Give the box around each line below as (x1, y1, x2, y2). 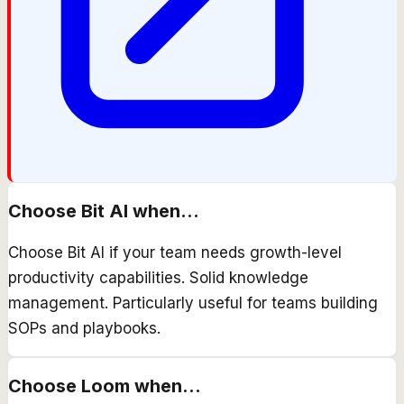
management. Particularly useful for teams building (8, 294, 378, 313)
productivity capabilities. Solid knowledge (8, 269, 308, 288)
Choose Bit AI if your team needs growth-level (8, 243, 342, 262)
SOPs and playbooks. (8, 319, 161, 338)
